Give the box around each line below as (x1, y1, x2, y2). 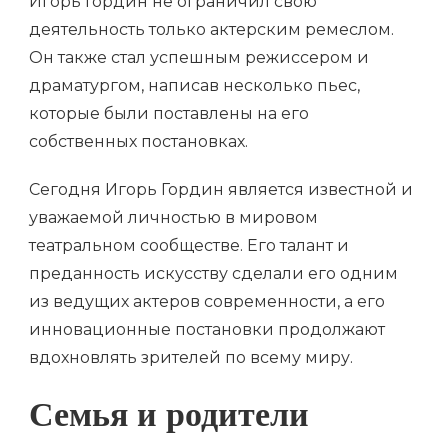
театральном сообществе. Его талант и (29, 236, 349, 256)
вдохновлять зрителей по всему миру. (29, 348, 353, 368)
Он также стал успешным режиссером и (29, 48, 369, 68)
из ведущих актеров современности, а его (29, 292, 385, 312)
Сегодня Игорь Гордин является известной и (29, 180, 413, 200)
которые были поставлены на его (29, 104, 309, 124)
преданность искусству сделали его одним (29, 264, 398, 284)
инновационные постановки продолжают (29, 320, 385, 340)
